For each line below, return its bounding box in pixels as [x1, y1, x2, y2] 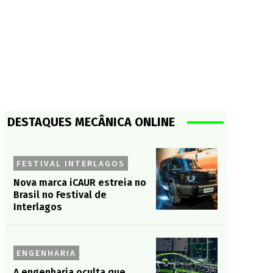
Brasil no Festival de [13, 189, 107, 200]
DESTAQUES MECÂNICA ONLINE [7, 115, 175, 129]
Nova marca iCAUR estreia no [13, 177, 146, 188]
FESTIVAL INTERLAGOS [16, 158, 125, 169]
